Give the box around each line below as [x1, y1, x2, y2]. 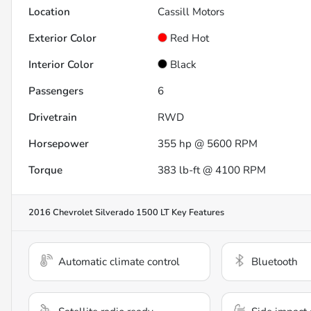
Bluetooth [251, 255, 298, 269]
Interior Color [28, 58, 94, 72]
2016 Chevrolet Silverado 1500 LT [28, 206, 169, 219]
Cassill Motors [158, 5, 225, 19]
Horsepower [28, 137, 89, 151]
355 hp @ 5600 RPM [158, 137, 258, 151]
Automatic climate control [58, 255, 180, 269]
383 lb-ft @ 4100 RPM [158, 163, 267, 178]
